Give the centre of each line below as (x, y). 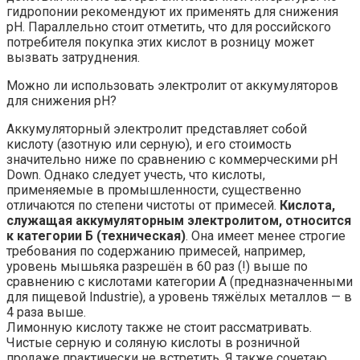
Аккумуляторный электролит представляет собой (157, 129)
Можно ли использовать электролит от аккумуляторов (172, 85)
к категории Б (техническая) (96, 235)
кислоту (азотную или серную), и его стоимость (149, 144)
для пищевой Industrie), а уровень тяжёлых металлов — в (179, 297)
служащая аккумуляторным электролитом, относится (179, 220)
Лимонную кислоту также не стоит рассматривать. (159, 327)
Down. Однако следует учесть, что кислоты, (136, 174)
